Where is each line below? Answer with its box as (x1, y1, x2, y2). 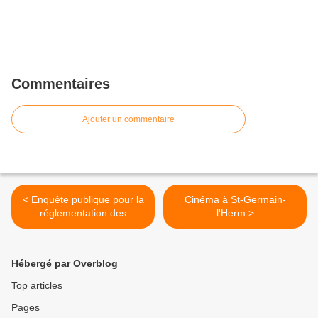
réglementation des (40, 207, 126, 219)
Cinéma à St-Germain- (184, 194, 286, 206)
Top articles (11, 280, 62, 292)
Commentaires (11, 76, 110, 92)
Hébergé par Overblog (11, 258, 118, 270)
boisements (57, 221, 109, 233)
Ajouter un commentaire (82, 114, 175, 125)
